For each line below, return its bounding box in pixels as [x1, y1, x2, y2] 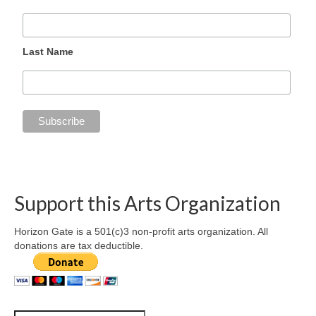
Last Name [23, 45, 74, 57]
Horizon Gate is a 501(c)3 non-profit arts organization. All [14, 225, 268, 237]
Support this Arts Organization [14, 190, 281, 215]
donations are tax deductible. [14, 239, 143, 251]
